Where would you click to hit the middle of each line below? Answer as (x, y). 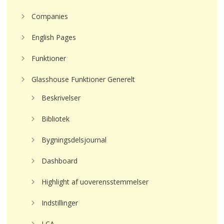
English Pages (54, 37)
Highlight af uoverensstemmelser (95, 182)
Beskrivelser (61, 98)
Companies (50, 16)
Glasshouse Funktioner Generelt (83, 79)
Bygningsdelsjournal (74, 140)
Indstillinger (60, 203)
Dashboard (60, 161)
